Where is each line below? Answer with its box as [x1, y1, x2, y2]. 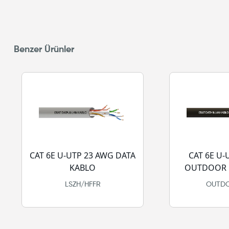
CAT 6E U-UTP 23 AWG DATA [30, 149, 135, 161]
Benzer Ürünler [14, 44, 74, 54]
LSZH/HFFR [64, 180, 101, 188]
